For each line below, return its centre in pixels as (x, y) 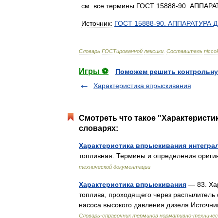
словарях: (99, 128)
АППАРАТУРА (190, 23)
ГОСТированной (122, 51)
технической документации (115, 167)
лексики (154, 51)
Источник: (97, 23)
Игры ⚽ (94, 71)
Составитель (184, 51)
